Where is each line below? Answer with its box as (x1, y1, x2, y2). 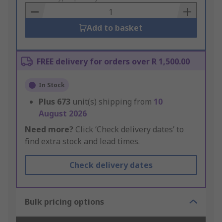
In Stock (39, 81, 65, 90)
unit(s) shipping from (72, 96, 154, 108)
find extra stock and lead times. (25, 136, 140, 147)
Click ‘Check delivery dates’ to (73, 124, 184, 135)
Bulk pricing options (25, 196, 104, 208)
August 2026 (39, 108, 87, 119)
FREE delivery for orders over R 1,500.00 (37, 56, 190, 67)
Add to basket (87, 22, 143, 34)
